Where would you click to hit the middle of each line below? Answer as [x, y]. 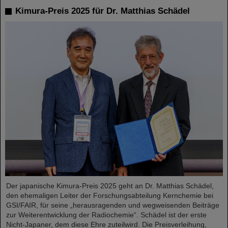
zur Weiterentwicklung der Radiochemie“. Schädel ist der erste [106, 215]
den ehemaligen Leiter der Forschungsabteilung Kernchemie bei [110, 195]
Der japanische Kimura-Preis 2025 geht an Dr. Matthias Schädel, [110, 186]
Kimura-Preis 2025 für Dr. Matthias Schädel [103, 11]
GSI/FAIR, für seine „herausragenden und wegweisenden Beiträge [113, 205]
